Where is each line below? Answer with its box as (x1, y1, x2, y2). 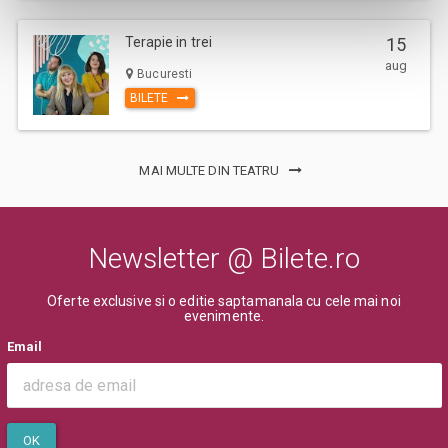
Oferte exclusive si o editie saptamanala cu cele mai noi (47, 292, 401, 309)
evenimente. (183, 307, 265, 324)
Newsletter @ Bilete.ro (87, 241, 361, 275)
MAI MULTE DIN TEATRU (139, 163, 283, 179)
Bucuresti (134, 66, 193, 81)
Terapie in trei (124, 34, 213, 51)
